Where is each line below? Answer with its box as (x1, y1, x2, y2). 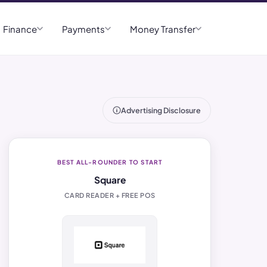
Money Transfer (130, 23, 195, 35)
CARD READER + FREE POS (64, 191, 156, 199)
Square (94, 174, 126, 185)
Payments (62, 23, 105, 35)
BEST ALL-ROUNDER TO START (57, 159, 163, 166)
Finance (3, 23, 37, 35)
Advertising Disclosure (121, 105, 201, 115)
